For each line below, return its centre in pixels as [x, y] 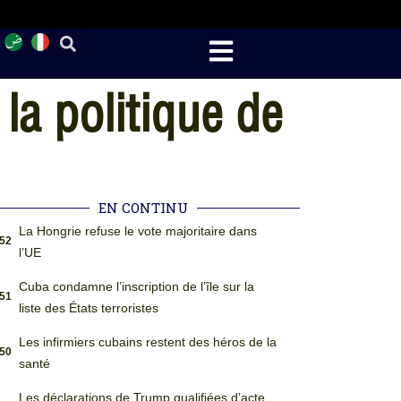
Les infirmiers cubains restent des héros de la [147, 342]
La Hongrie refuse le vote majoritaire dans [137, 231]
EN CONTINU [144, 208]
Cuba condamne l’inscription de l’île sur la [136, 286]
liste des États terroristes [88, 308]
